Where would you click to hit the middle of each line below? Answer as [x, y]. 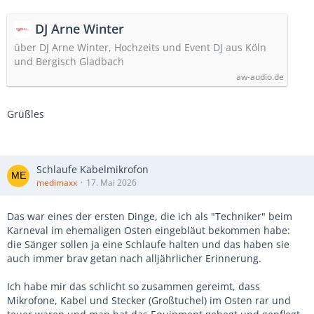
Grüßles [26, 114]
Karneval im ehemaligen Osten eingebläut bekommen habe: [149, 230]
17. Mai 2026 [111, 183]
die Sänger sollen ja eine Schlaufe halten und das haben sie [148, 244]
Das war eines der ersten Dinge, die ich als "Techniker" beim [150, 216]
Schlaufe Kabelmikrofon [93, 169]
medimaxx [57, 183]
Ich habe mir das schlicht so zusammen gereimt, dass [134, 286]
